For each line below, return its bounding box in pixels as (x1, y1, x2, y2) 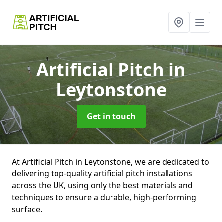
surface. (12, 204, 42, 215)
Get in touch (86, 111, 136, 122)
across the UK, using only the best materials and (12, 180, 193, 191)
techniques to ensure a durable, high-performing (12, 192, 196, 203)
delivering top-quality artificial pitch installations (12, 168, 192, 179)
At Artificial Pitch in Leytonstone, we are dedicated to (12, 156, 209, 167)
